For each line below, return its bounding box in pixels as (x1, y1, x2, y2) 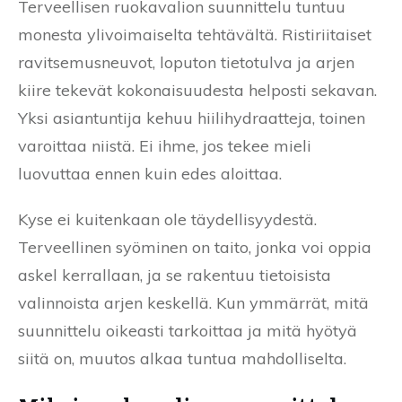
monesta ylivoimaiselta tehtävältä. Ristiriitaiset (18, 23, 371, 45)
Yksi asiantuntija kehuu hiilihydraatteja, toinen (18, 107, 365, 128)
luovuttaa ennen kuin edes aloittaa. (18, 162, 282, 184)
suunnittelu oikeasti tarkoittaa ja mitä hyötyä (18, 319, 357, 341)
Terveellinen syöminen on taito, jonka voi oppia (18, 236, 371, 258)
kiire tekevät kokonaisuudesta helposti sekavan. (18, 79, 377, 100)
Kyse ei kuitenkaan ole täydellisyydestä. (18, 208, 317, 230)
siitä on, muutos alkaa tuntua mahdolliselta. (18, 347, 346, 369)
